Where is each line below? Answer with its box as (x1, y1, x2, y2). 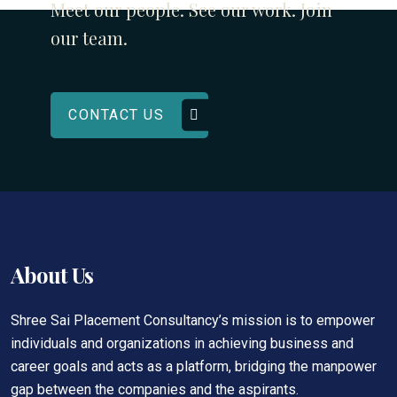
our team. (51, 26, 128, 50)
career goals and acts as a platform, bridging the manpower (11, 358, 377, 375)
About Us (11, 261, 94, 289)
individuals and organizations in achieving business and (11, 335, 354, 352)
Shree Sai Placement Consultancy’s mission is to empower (11, 312, 375, 329)
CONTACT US (68, 106, 164, 123)
